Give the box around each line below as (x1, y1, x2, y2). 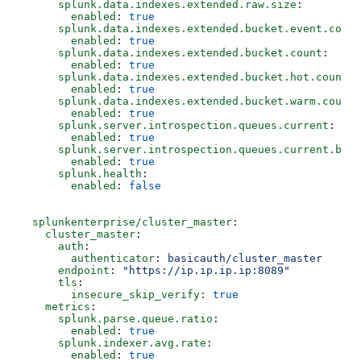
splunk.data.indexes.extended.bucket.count (19, 47, 322, 60)
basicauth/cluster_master (168, 252, 322, 265)
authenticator (19, 252, 155, 265)
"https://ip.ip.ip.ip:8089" (122, 264, 290, 277)
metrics (19, 301, 90, 313)
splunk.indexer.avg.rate (19, 337, 206, 350)
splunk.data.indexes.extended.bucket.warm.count (19, 95, 355, 108)
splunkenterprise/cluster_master (19, 216, 232, 229)
